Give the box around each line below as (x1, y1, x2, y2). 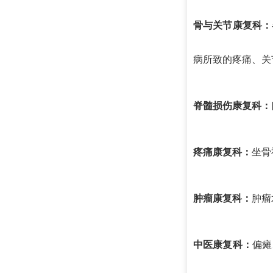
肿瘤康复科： (193, 193, 252, 204)
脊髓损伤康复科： (193, 100, 271, 111)
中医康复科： (193, 239, 252, 250)
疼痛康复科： (193, 146, 252, 157)
